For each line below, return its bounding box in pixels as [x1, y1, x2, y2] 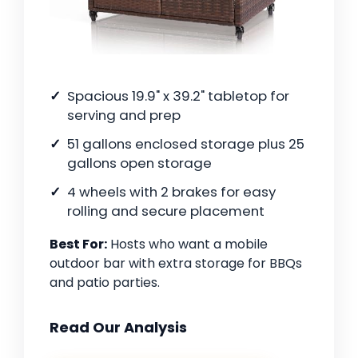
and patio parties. [50, 273, 160, 292]
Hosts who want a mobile [107, 235, 268, 254]
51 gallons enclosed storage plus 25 [67, 134, 304, 154]
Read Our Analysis [50, 317, 187, 338]
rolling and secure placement [67, 201, 265, 221]
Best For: [50, 235, 107, 254]
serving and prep [67, 105, 181, 125]
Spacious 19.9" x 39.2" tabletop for [67, 86, 289, 106]
